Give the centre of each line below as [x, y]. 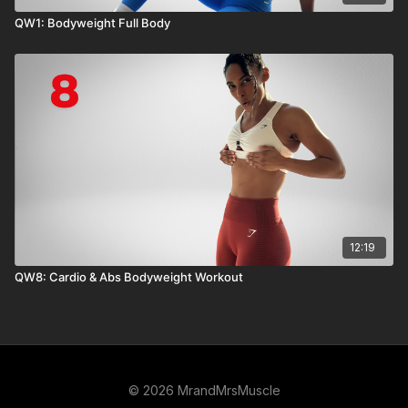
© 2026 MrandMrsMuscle [204, 390]
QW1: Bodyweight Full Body [92, 23]
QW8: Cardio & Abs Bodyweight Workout [129, 276]
